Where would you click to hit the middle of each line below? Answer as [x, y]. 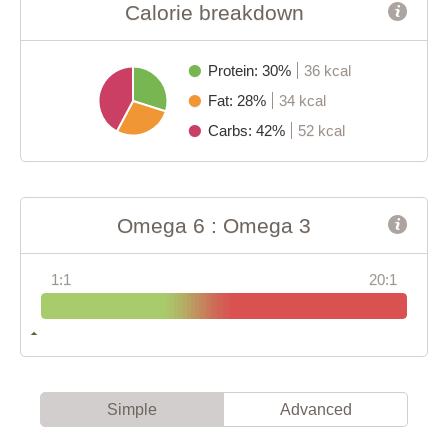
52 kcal [321, 130]
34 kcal [302, 100]
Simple [132, 409]
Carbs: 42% [248, 130]
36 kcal [327, 70]
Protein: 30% [251, 70]
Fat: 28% [238, 100]
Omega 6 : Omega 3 [214, 225]
